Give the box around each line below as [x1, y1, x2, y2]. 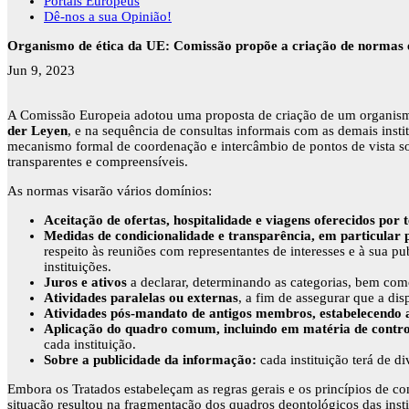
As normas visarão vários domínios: [7, 184, 212, 199]
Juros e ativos [44, 275, 127, 290]
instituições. [44, 259, 111, 275]
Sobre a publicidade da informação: [44, 352, 257, 368]
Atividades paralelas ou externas [44, 290, 238, 306]
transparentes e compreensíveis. [7, 154, 188, 170]
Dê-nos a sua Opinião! [44, 9, 172, 24]
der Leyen [7, 123, 68, 139]
